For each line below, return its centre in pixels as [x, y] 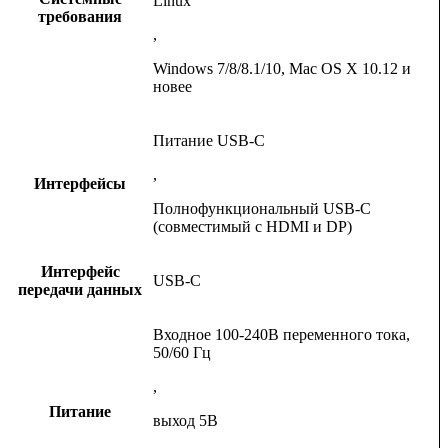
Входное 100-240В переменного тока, [281, 335]
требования [80, 17]
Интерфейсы [80, 184]
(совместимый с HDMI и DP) [252, 227]
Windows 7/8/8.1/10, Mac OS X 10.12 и [282, 69]
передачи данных [80, 290]
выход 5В [185, 421]
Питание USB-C [209, 141]
